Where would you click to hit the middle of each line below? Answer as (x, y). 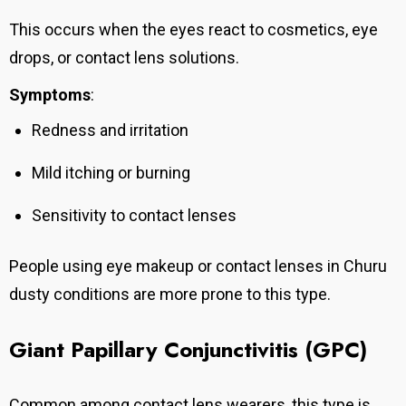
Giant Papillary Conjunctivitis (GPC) (188, 350)
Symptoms (50, 95)
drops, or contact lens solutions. (124, 58)
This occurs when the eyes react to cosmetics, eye (193, 30)
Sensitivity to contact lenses (134, 216)
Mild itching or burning (111, 173)
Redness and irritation (110, 130)
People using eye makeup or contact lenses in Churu (198, 266)
